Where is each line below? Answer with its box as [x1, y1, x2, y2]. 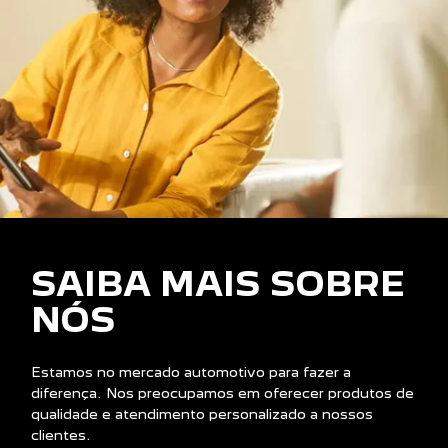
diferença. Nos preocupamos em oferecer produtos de [31, 385, 414, 402]
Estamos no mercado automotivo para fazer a [31, 364, 351, 381]
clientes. [31, 427, 91, 444]
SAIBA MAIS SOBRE [31, 264, 405, 305]
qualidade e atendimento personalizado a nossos [31, 406, 373, 423]
